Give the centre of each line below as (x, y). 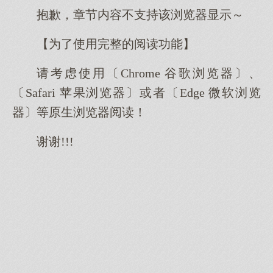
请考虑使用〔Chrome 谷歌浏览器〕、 (149, 74)
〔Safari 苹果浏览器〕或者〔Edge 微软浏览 (136, 93)
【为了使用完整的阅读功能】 (116, 44)
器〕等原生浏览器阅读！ (79, 113)
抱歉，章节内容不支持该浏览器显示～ (140, 15)
